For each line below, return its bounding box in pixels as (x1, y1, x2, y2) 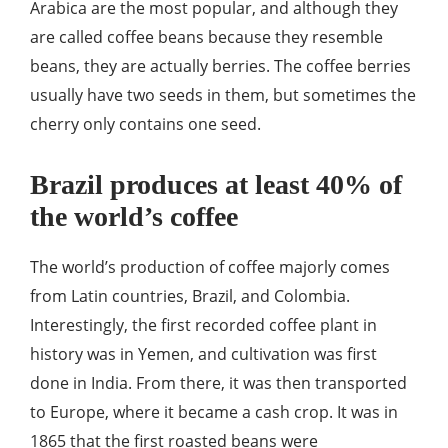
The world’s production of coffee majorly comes (30, 256, 390, 278)
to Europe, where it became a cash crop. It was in (30, 401, 398, 423)
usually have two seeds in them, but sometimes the (30, 84, 416, 106)
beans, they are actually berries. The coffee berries (30, 55, 411, 77)
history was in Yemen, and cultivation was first (30, 343, 377, 365)
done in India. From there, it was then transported (30, 372, 407, 394)
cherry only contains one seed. (30, 113, 261, 135)
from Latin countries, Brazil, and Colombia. (30, 285, 350, 307)
